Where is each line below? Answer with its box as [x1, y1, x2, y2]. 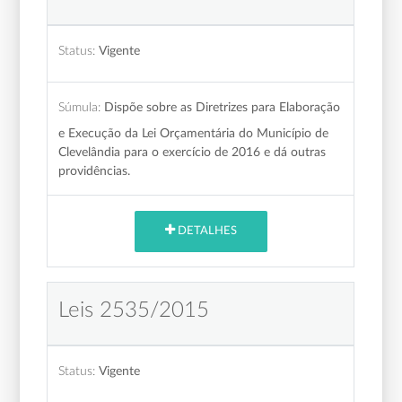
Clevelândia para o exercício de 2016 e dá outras [58, 144, 327, 159]
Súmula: [58, 100, 101, 114]
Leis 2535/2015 [58, 299, 210, 321]
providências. [58, 163, 131, 178]
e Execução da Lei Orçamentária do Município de [58, 126, 329, 140]
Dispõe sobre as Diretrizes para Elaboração [104, 100, 341, 114]
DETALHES [174, 225, 237, 238]
